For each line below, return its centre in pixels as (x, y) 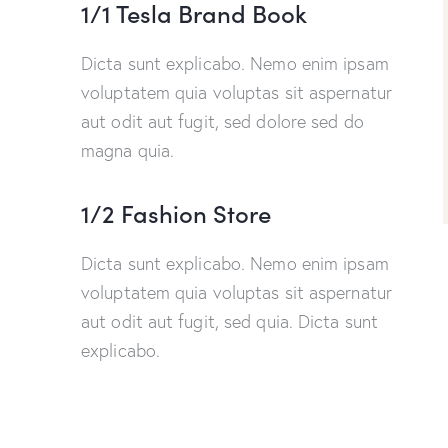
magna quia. (128, 150)
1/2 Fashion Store (176, 213)
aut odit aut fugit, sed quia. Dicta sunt (230, 322)
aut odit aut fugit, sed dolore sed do (222, 121)
